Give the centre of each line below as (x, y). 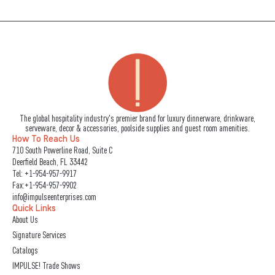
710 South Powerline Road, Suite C (62, 150)
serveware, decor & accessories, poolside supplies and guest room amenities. (137, 128)
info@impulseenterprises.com (54, 197)
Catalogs (25, 250)
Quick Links (34, 208)
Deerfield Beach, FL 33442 (50, 162)
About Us (25, 220)
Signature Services (39, 235)
